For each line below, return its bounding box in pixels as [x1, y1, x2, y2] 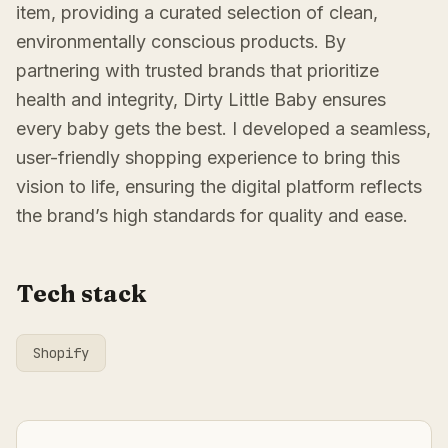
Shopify [33, 343, 89, 362]
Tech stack [16, 278, 146, 308]
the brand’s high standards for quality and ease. [16, 204, 408, 226]
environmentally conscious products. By [16, 30, 346, 52]
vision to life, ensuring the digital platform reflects [16, 175, 422, 197]
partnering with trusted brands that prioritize [16, 59, 379, 81]
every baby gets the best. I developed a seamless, [16, 117, 431, 139]
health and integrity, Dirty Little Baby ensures [16, 88, 386, 110]
